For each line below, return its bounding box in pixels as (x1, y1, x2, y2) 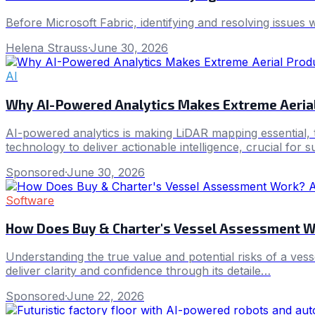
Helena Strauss (6, 41, 88, 56)
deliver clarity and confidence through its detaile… (6, 263, 271, 278)
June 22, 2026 (67, 288, 144, 303)
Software (6, 193, 54, 207)
